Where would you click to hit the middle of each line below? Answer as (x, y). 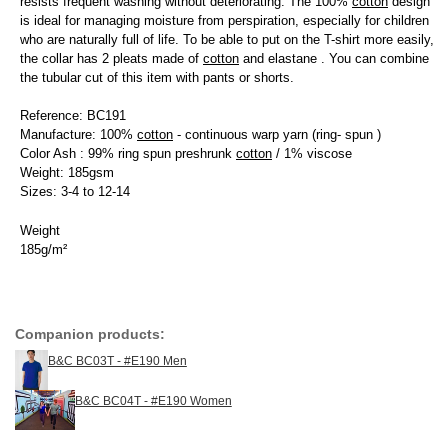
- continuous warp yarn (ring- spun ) (277, 135)
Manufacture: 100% (78, 135)
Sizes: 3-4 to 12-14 (75, 192)
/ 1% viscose (312, 154)
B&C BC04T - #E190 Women (153, 401)
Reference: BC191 (73, 116)
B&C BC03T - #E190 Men (117, 361)
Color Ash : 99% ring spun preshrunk (128, 154)
